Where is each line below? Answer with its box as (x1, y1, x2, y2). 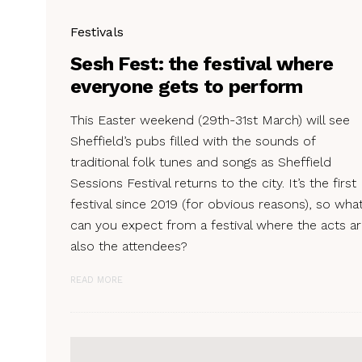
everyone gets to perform (70, 74, 303, 98)
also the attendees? (70, 238, 187, 254)
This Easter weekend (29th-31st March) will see (70, 112, 350, 128)
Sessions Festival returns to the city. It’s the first (70, 175, 356, 191)
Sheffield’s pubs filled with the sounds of (70, 133, 315, 149)
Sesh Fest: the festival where (70, 52, 334, 75)
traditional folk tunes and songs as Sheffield (70, 154, 331, 170)
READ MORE (70, 274, 123, 285)
